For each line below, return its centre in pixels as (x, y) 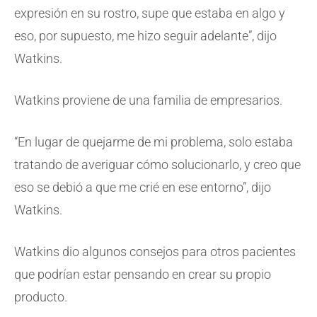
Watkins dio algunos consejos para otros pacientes (155, 252)
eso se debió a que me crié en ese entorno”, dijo (143, 188)
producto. (41, 297)
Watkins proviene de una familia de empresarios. (148, 100)
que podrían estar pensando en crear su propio (143, 275)
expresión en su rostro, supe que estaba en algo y (150, 13)
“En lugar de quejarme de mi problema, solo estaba (154, 142)
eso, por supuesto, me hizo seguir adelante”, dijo (145, 36)
